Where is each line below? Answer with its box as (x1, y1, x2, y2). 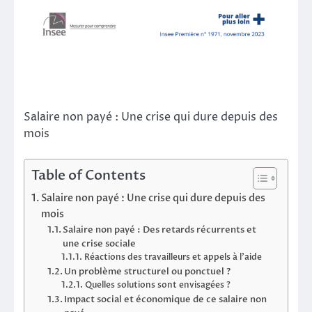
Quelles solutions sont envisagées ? (84, 279, 231, 291)
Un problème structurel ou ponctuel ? (64, 265, 231, 279)
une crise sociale (63, 237, 136, 251)
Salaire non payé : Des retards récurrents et (63, 224, 257, 237)
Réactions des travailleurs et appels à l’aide (84, 251, 262, 263)
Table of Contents (31, 166, 146, 185)
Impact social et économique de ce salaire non (64, 293, 267, 306)
